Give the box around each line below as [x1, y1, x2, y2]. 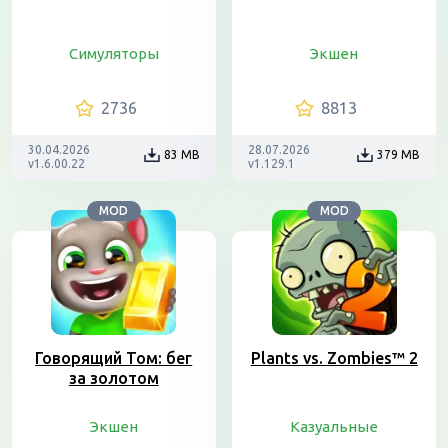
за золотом [68, 369, 159, 387]
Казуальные [290, 418, 379, 435]
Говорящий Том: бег [35, 349, 193, 367]
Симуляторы [68, 45, 159, 62]
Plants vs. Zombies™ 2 [250, 349, 418, 367]
